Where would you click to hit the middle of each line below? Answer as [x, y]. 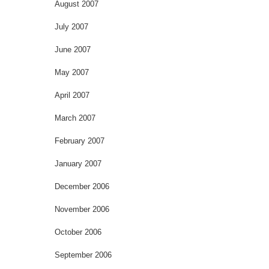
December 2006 [82, 186]
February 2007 [80, 141]
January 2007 [78, 163]
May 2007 [72, 72]
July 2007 [71, 26]
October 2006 [78, 232]
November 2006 [82, 209]
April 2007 [72, 95]
